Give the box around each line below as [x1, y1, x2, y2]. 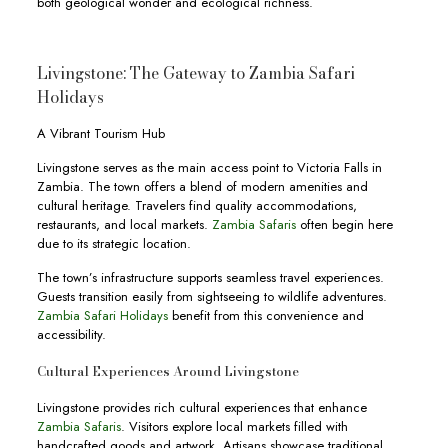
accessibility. [36, 325, 106, 344]
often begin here [295, 215, 393, 234]
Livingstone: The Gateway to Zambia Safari [36, 61, 355, 85]
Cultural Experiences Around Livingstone [36, 361, 299, 381]
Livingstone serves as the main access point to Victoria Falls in [36, 158, 382, 177]
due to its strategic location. [36, 234, 191, 253]
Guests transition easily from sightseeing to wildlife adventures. [36, 287, 387, 306]
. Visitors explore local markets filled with [120, 417, 348, 436]
